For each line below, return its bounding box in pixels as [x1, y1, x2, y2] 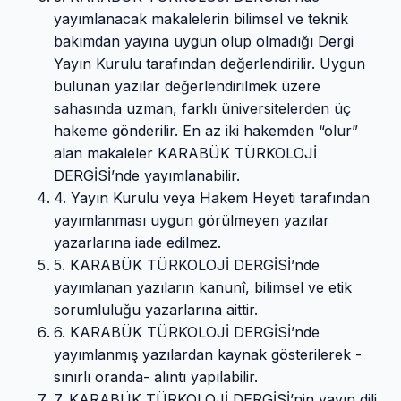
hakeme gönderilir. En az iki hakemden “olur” [54, 122, 358, 141]
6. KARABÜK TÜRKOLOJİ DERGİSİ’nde [54, 323, 320, 342]
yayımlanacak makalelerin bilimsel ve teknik [54, 10, 348, 29]
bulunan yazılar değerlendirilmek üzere [54, 77, 320, 96]
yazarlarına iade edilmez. [54, 234, 221, 252]
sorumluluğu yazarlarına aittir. [54, 301, 258, 320]
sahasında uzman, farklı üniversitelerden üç [54, 99, 351, 118]
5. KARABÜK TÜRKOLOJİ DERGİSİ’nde [54, 256, 320, 275]
